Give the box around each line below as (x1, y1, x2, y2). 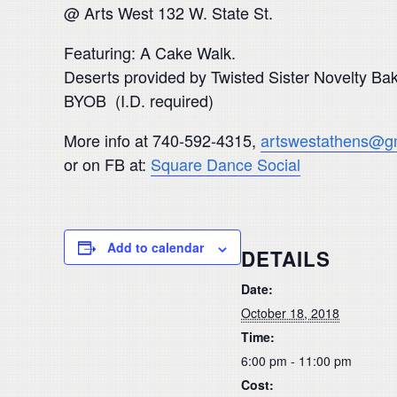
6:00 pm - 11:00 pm (241, 352, 352, 370)
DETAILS (241, 245, 331, 274)
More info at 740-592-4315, (64, 128, 261, 152)
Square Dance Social (151, 152, 300, 176)
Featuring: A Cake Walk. (64, 41, 236, 65)
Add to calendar (107, 238, 204, 257)
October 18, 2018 (241, 304, 339, 323)
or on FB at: (64, 152, 151, 176)
